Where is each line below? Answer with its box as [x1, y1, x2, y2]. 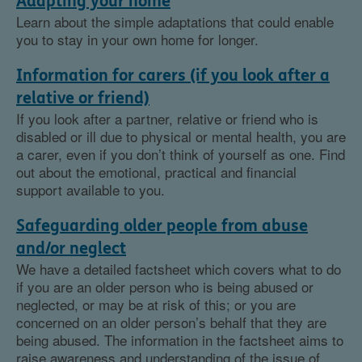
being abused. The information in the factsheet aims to [16, 330, 343, 350]
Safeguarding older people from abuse [16, 217, 308, 235]
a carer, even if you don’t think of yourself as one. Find [16, 144, 345, 164]
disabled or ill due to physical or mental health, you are [16, 126, 346, 146]
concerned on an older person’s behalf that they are [16, 312, 326, 332]
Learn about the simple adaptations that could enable [16, 11, 334, 32]
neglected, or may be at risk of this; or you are [16, 294, 296, 314]
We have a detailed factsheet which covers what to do [16, 259, 341, 279]
